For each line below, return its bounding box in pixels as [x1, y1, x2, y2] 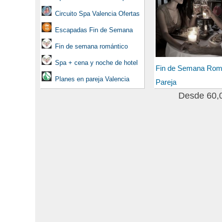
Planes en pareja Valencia [53, 75, 129, 83]
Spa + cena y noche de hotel [55, 58, 138, 66]
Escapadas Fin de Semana [53, 26, 133, 34]
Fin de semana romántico [55, 42, 128, 50]
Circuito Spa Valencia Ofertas [55, 9, 140, 17]
